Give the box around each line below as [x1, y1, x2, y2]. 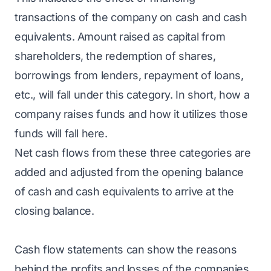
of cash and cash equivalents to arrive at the [15, 185, 235, 198]
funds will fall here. [15, 127, 108, 140]
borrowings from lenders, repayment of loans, [15, 69, 244, 82]
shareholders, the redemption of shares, [15, 50, 216, 62]
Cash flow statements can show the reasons [15, 243, 237, 256]
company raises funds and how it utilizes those [15, 108, 248, 120]
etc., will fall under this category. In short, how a [15, 88, 250, 101]
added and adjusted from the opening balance [15, 166, 244, 178]
